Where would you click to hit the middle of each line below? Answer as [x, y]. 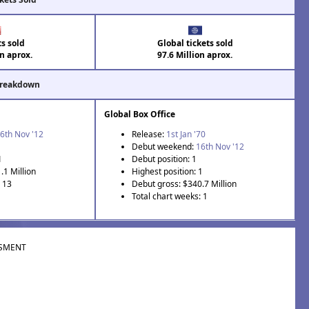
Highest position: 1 [167, 171]
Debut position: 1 [164, 159]
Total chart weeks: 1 [169, 196]
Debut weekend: [163, 146]
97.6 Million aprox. [195, 54]
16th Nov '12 [220, 146]
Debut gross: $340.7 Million [184, 183]
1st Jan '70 [186, 134]
